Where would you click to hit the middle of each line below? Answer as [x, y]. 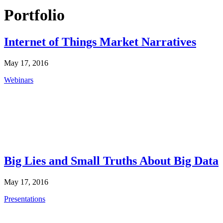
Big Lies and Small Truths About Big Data [111, 161]
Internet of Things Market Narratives [100, 42]
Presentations [25, 199]
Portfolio [34, 15]
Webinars [19, 80]
